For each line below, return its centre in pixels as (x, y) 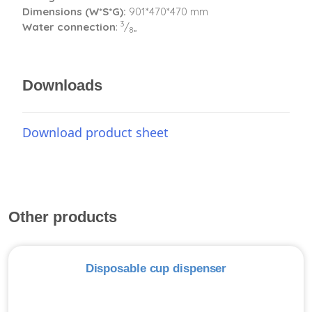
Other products (63, 217)
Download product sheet (95, 132)
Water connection (69, 27)
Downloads (62, 85)
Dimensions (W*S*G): (74, 11)
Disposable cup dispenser (156, 268)
